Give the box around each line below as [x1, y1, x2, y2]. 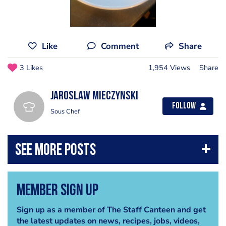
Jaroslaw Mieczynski [50, 90, 138, 102]
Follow [172, 102, 196, 110]
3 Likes [20, 63, 43, 73]
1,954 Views [148, 63, 190, 73]
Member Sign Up [16, 183, 98, 199]
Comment [100, 40, 139, 52]
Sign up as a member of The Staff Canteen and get [16, 204, 206, 215]
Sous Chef [50, 107, 80, 116]
